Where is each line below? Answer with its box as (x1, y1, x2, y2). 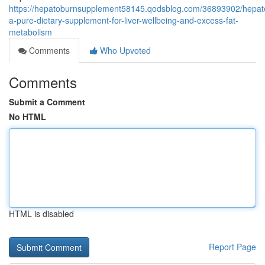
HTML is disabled (9, 208, 74, 219)
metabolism (9, 26, 52, 38)
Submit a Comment (9, 96, 85, 108)
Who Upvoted (98, 44, 151, 56)
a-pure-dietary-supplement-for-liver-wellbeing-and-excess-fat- (9, 14, 238, 26)
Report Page (209, 241, 256, 253)
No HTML (9, 111, 46, 122)
